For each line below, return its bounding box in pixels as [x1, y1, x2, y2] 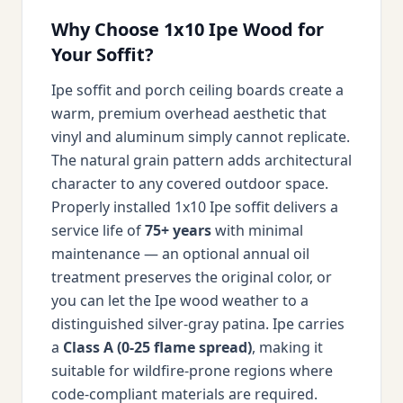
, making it [252, 337, 323, 357]
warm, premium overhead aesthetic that [51, 103, 327, 123]
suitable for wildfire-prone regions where [51, 361, 333, 381]
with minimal [211, 220, 303, 240]
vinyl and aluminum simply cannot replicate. [51, 127, 350, 147]
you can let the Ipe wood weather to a [51, 291, 309, 310]
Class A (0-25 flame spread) [63, 337, 252, 357]
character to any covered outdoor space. [51, 174, 328, 193]
